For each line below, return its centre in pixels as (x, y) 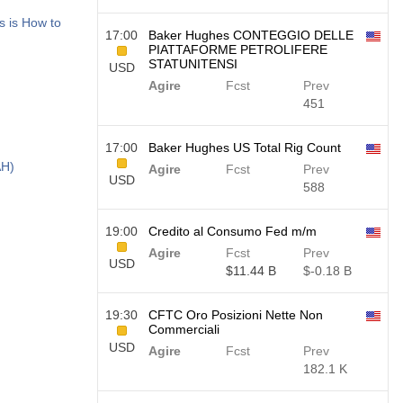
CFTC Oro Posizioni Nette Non (236, 315)
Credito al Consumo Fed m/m (233, 231)
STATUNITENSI (193, 64)
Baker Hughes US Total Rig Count (245, 148)
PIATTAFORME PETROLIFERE (238, 49)
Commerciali (184, 329)
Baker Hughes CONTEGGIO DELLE (251, 35)
